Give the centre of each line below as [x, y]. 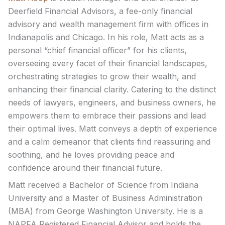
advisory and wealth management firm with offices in [108, 24]
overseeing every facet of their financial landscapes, [108, 64]
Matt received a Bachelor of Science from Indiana [103, 185]
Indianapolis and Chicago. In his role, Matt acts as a [106, 37]
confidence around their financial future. [85, 168]
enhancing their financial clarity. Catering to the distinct [112, 90]
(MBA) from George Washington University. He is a [105, 211]
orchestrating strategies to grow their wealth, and [102, 77]
